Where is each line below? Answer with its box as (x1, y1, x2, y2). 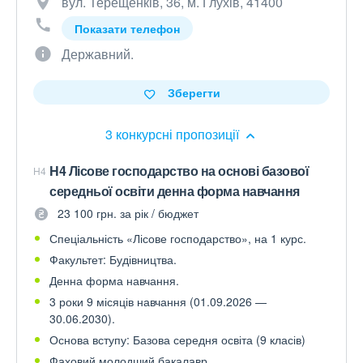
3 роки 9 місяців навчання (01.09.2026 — (49, 293, 267, 310)
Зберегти (167, 84, 220, 100)
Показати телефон (75, 20, 180, 36)
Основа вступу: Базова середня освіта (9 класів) (49, 331, 305, 348)
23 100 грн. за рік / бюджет (58, 205, 199, 221)
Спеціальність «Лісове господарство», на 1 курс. (49, 230, 306, 246)
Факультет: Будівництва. (49, 251, 177, 267)
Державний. (62, 45, 134, 63)
